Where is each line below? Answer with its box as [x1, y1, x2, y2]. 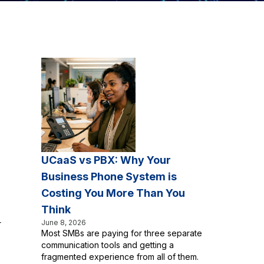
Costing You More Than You [41, 187, 185, 199]
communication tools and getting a [41, 240, 174, 250]
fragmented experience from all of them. [41, 252, 199, 262]
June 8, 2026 [41, 218, 86, 227]
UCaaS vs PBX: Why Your [41, 154, 171, 166]
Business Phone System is [41, 170, 177, 183]
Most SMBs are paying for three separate [41, 228, 202, 238]
